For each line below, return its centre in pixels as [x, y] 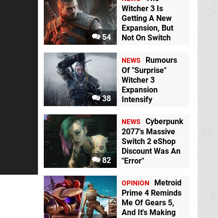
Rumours [161, 60]
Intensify [137, 99]
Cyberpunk [164, 121]
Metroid [168, 183]
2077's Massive [148, 131]
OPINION [136, 183]
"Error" [133, 161]
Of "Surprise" [144, 70]
